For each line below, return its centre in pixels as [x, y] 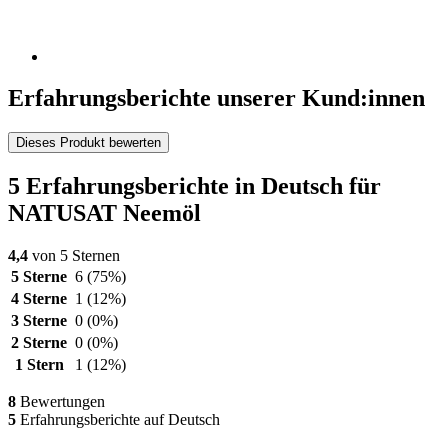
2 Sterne [39, 343]
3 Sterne [39, 321]
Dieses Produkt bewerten [88, 143]
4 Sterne [39, 299]
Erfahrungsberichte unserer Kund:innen [216, 98]
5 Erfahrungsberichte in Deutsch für [194, 186]
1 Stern [39, 365]
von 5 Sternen [74, 256]
